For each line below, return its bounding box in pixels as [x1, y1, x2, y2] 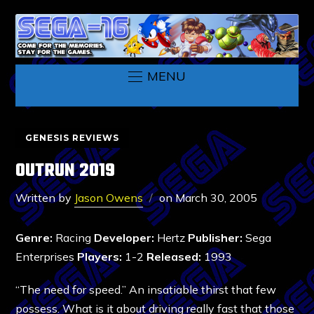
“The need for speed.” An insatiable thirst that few [15, 282, 277, 296]
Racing [53, 230, 95, 245]
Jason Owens [74, 190, 144, 205]
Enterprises [15, 249, 78, 264]
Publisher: [188, 230, 243, 245]
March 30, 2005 [175, 190, 258, 205]
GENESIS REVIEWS [25, 132, 120, 143]
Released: [146, 249, 202, 264]
